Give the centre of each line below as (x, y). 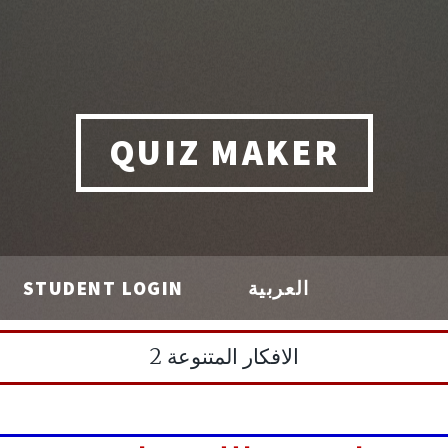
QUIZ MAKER (224, 152)
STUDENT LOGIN (103, 288)
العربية (278, 288)
